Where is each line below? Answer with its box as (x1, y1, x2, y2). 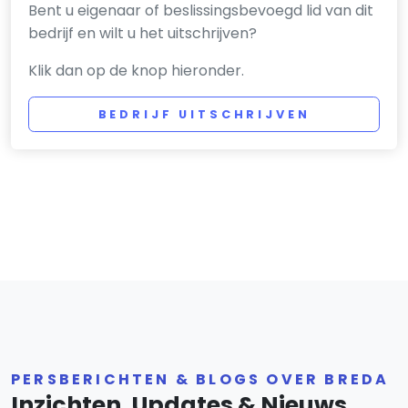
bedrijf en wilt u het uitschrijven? (28, 23, 258, 45)
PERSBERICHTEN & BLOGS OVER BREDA (11, 369, 390, 391)
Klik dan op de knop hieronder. (28, 60, 245, 82)
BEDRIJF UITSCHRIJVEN (97, 106, 311, 122)
